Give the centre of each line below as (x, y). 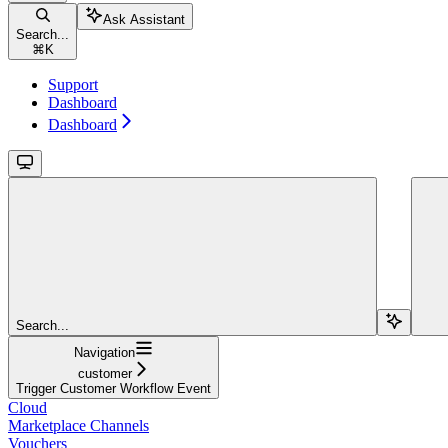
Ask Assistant (144, 20)
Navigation (104, 353)
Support (73, 85)
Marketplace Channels (78, 426)
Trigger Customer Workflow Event (113, 389)
